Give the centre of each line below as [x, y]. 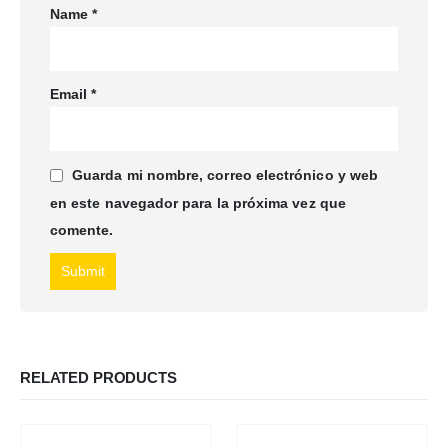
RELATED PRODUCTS [98, 378]
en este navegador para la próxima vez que [198, 202]
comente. [82, 230]
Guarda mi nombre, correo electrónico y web [225, 175]
